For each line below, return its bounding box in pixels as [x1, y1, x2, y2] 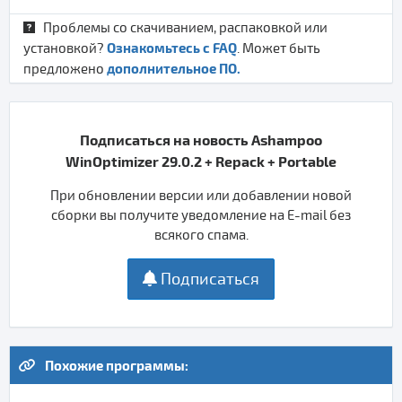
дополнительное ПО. [107, 60, 240, 76]
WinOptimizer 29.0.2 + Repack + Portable [66, 153, 336, 170]
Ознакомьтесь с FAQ [107, 39, 237, 56]
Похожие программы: [45, 357, 188, 373]
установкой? [23, 40, 107, 57]
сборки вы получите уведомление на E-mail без [51, 207, 351, 223]
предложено [23, 61, 107, 77]
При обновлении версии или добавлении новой [50, 188, 352, 204]
